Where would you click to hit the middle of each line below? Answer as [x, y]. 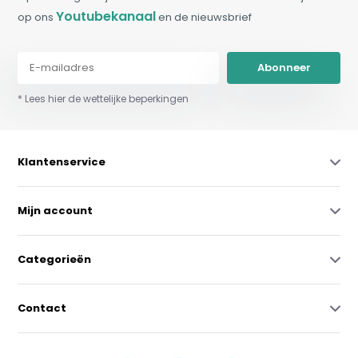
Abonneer [284, 68]
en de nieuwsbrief [204, 18]
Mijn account [56, 211]
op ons [37, 18]
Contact [42, 308]
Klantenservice [62, 162]
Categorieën [55, 260]
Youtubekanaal [106, 17]
